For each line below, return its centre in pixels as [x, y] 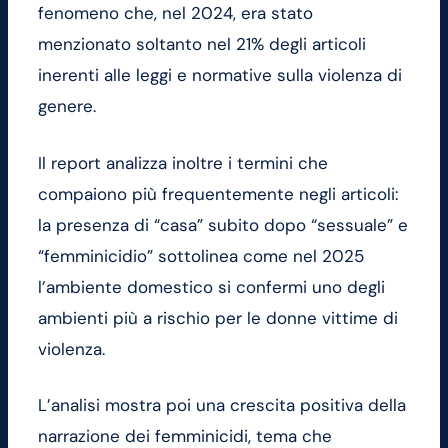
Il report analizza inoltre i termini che [183, 162]
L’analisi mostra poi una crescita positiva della [222, 405]
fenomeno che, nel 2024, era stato [175, 13]
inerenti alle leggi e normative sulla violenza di [220, 75]
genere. [67, 106]
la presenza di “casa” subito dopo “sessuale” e [223, 224]
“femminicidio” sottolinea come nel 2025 [201, 255]
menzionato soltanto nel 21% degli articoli [202, 44]
